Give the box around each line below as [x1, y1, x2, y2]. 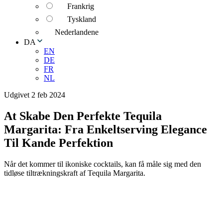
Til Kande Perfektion [4, 136, 113, 149]
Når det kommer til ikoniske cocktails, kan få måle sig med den [4, 159, 201, 168]
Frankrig [67, 2, 94, 10]
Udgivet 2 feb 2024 [4, 91, 65, 99]
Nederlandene [55, 28, 99, 36]
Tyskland [67, 15, 96, 23]
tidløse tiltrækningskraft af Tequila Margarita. [4, 168, 145, 177]
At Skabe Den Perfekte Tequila [4, 109, 162, 122]
